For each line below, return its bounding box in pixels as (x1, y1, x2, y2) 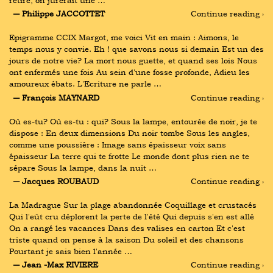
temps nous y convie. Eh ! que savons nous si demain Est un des (9, 43, 264, 55)
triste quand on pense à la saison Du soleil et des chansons (9, 233, 244, 245)
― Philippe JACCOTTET (13, 8, 105, 19)
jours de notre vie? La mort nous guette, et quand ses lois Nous (9, 55, 257, 66)
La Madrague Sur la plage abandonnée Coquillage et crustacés (9, 199, 257, 210)
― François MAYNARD (13, 91, 99, 103)
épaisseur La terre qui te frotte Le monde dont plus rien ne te (9, 150, 249, 161)
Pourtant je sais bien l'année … (9, 245, 132, 257)
